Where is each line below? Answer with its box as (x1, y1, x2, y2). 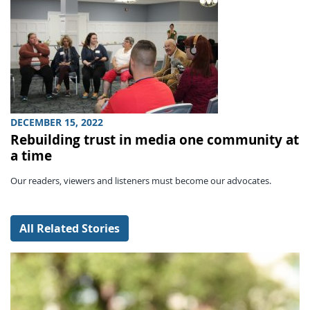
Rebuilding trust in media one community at (10, 129, 299, 149)
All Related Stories (19, 220, 120, 236)
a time (10, 145, 55, 165)
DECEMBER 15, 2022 (10, 115, 103, 129)
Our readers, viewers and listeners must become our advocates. (10, 174, 271, 187)
